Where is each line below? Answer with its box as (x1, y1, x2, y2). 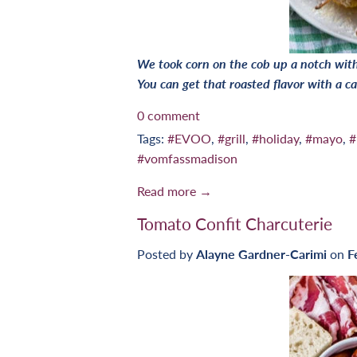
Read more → (137, 182, 212, 198)
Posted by (137, 246, 196, 262)
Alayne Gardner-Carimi (196, 246, 327, 262)
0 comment (137, 107, 200, 123)
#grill (218, 130, 245, 146)
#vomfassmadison (137, 150, 237, 166)
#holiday (252, 130, 299, 146)
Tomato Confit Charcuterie (137, 213, 332, 234)
